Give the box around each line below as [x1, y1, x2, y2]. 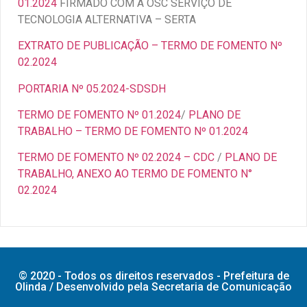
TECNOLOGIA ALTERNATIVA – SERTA [18, 12, 196, 26]
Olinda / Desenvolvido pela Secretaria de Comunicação [15, 280, 292, 293]
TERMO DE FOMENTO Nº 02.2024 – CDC [18, 151, 214, 164]
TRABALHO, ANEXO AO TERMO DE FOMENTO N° [18, 167, 252, 181]
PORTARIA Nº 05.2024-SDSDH [18, 82, 166, 95]
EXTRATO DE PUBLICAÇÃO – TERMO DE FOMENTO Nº [18, 39, 282, 53]
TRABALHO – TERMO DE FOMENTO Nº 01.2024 [18, 125, 248, 138]
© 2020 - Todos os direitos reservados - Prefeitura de [18, 269, 289, 282]
